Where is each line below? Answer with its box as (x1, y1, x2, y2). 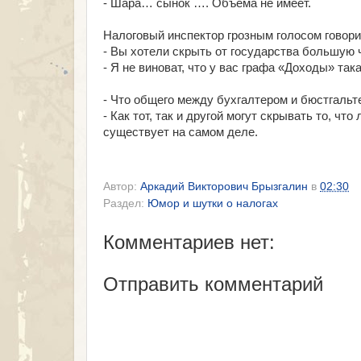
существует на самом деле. (103, 126, 258, 139)
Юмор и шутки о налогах (147, 197, 278, 210)
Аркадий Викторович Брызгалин (140, 180, 308, 193)
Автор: (103, 180, 140, 193)
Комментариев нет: (103, 230, 275, 253)
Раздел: (103, 197, 147, 210)
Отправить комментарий (103, 272, 323, 295)
